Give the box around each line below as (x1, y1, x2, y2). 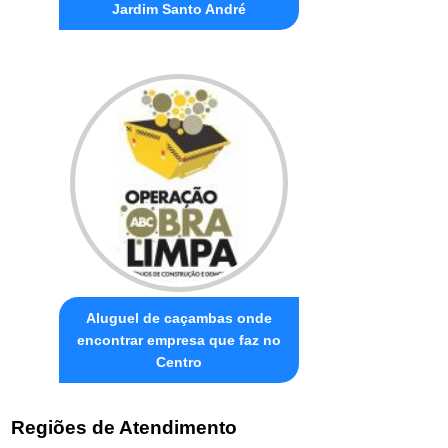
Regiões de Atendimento (11, 417, 238, 439)
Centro (156, 353, 203, 370)
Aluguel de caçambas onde (86, 309, 273, 326)
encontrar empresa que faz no (77, 331, 282, 348)
